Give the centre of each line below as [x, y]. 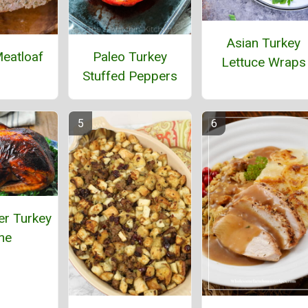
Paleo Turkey [130, 56]
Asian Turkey [263, 43]
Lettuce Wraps [263, 62]
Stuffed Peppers [130, 76]
